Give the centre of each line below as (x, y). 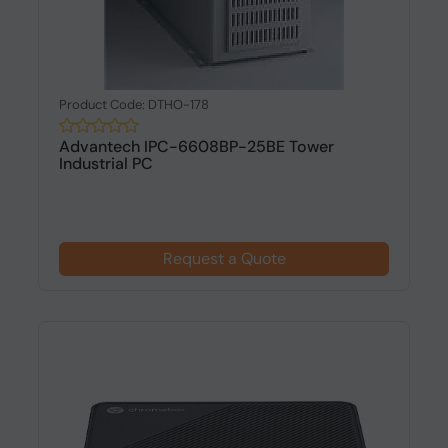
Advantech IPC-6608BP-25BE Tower (196, 146)
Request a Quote (224, 258)
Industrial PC (105, 163)
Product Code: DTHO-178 (133, 104)
